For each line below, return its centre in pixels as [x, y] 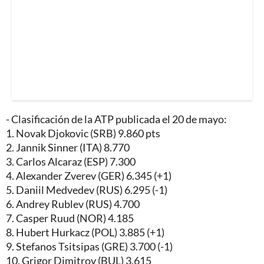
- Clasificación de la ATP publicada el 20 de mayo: [116, 119]
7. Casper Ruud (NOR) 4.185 [70, 218]
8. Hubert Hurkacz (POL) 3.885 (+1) [85, 232]
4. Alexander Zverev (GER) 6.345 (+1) [89, 175]
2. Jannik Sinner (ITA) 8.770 [68, 147]
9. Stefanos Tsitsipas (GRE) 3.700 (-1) [89, 246]
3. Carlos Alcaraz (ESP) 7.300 [71, 161]
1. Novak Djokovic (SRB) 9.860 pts [83, 133]
